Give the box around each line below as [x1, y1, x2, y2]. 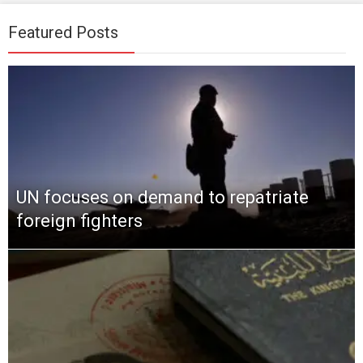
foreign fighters [16, 211, 143, 232]
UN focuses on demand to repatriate [16, 187, 309, 208]
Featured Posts [8, 22, 118, 42]
